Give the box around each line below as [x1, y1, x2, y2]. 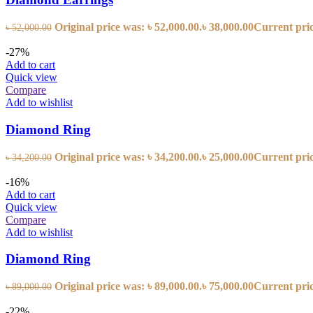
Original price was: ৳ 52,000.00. [54, 21, 202, 34]
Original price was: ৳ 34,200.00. [54, 150, 202, 163]
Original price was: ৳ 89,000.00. [54, 279, 202, 292]
